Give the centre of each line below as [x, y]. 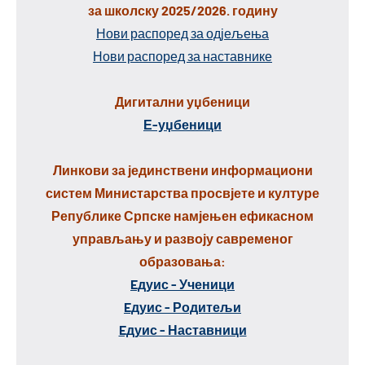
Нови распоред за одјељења [182, 33]
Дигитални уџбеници [182, 101]
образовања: [182, 261]
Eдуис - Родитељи [182, 306]
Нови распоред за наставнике [182, 55]
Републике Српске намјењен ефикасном [182, 215]
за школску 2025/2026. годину [182, 10]
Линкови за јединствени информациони [182, 169]
